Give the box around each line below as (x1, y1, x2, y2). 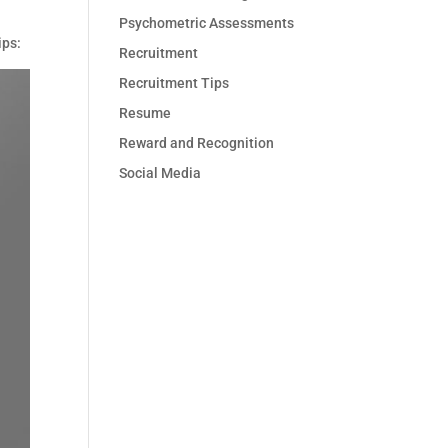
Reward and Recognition (119, 135, 275, 151)
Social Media (119, 165, 202, 181)
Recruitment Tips (119, 75, 230, 91)
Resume (119, 105, 172, 121)
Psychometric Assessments (119, 15, 295, 31)
